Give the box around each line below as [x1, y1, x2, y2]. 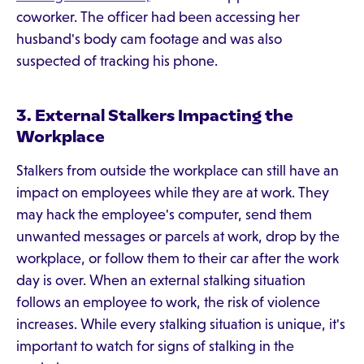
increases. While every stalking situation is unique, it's [16, 316, 345, 332]
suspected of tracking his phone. [16, 53, 218, 69]
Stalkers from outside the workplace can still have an [16, 162, 339, 179]
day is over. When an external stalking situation [16, 272, 305, 288]
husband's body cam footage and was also [16, 31, 282, 47]
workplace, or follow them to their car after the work [16, 250, 339, 266]
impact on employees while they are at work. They [16, 184, 329, 201]
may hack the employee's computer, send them [16, 206, 312, 223]
